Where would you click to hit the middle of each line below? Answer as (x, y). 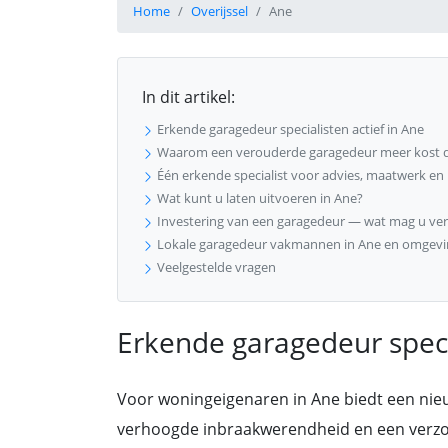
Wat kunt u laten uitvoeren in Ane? (258, 198)
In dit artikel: (188, 97)
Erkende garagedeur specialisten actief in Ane (289, 129)
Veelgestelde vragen (215, 267)
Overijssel (219, 11)
